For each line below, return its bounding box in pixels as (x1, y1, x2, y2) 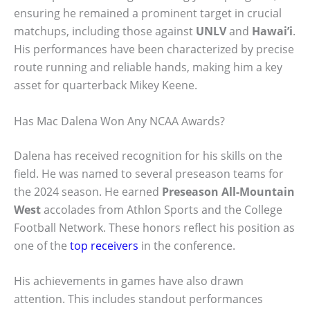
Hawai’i (252, 24, 293, 39)
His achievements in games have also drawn (14, 273, 244, 289)
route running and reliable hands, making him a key (14, 60, 282, 75)
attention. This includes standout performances (14, 291, 263, 307)
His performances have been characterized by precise (14, 42, 294, 57)
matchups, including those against (14, 24, 196, 39)
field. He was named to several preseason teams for (14, 165, 284, 181)
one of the (14, 237, 70, 253)
